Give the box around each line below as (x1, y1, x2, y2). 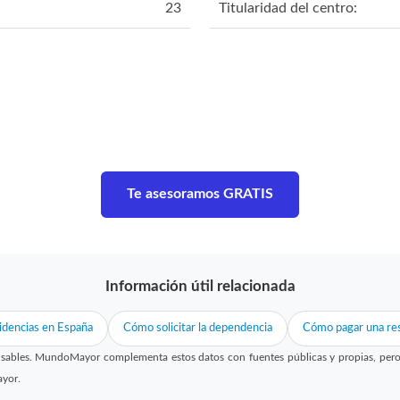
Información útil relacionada (104, 278, 296, 294)
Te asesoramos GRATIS (127, 186, 273, 201)
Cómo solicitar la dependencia (122, 321, 272, 334)
